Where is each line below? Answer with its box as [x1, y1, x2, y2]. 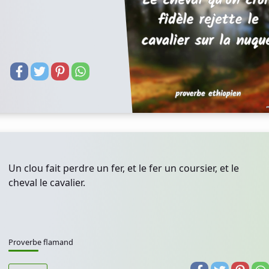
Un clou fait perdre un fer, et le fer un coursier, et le [8, 162, 239, 175]
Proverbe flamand [8, 237, 73, 247]
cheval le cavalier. [8, 176, 85, 189]
